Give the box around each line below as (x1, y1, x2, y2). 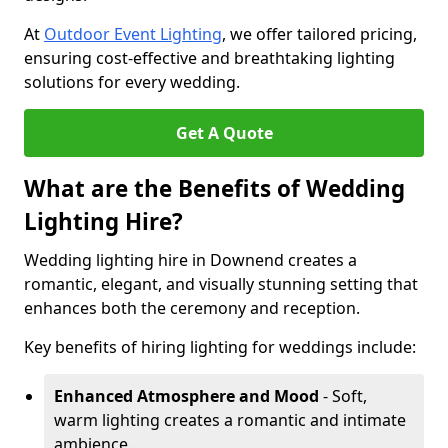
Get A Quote (175, 122, 273, 144)
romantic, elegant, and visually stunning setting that (24, 273, 418, 295)
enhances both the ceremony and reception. (24, 297, 360, 319)
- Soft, (319, 385, 367, 407)
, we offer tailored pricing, (222, 23, 417, 45)
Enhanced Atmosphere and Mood (54, 385, 319, 407)
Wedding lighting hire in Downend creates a (24, 249, 357, 271)
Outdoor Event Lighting (44, 23, 222, 45)
